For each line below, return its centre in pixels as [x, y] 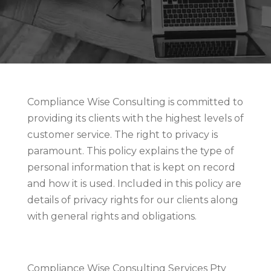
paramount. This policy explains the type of [130, 151]
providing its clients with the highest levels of [135, 118]
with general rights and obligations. [112, 216]
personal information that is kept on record [131, 167]
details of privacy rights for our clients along [132, 200]
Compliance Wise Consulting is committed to [135, 102]
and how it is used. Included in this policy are [134, 183]
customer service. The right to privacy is [122, 134]
